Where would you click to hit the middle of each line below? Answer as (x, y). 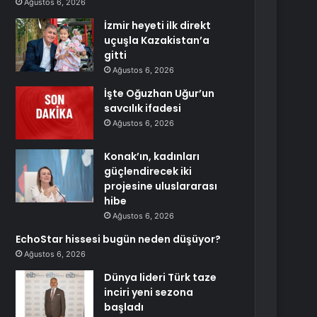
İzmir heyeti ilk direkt (158, 25)
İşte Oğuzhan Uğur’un (160, 93)
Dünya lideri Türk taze (161, 277)
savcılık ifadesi (143, 108)
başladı (124, 307)
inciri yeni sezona (149, 292)
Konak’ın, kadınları (152, 156)
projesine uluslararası (161, 186)
